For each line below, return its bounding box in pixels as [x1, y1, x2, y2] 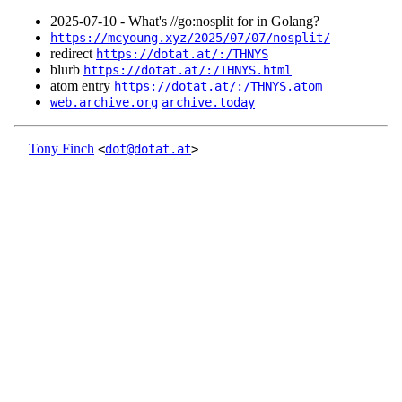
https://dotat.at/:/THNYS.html [83, 63, 292, 78]
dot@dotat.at [105, 142, 191, 157]
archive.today [162, 95, 255, 110]
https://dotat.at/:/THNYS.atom [114, 79, 322, 94]
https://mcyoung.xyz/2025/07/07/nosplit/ [50, 31, 330, 46]
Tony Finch [29, 141, 94, 157]
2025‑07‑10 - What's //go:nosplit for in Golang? [50, 13, 319, 30]
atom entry [50, 78, 114, 94]
